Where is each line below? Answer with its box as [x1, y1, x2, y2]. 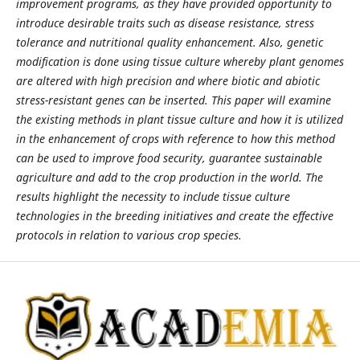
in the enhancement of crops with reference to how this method [15, 131, 335, 147]
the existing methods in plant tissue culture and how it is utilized [15, 112, 343, 128]
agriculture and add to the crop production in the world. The [15, 170, 323, 186]
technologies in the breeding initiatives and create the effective [15, 208, 333, 224]
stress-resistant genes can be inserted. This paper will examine [15, 92, 331, 108]
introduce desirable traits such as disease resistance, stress [15, 15, 314, 31]
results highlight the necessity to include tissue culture [15, 189, 290, 205]
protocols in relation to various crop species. [15, 227, 242, 243]
